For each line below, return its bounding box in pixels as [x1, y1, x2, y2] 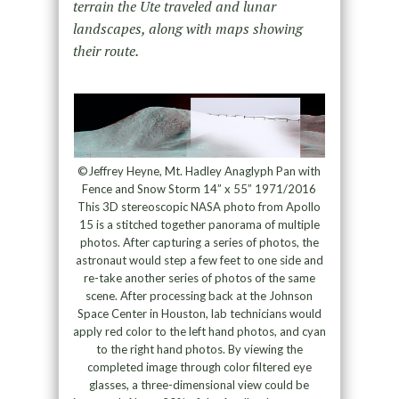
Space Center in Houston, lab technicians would [77, 305, 322, 321]
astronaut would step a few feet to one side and [75, 252, 323, 267]
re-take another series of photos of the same [83, 270, 315, 285]
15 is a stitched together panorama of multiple [78, 216, 320, 232]
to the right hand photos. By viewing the [95, 341, 303, 356]
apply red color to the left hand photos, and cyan [72, 323, 326, 338]
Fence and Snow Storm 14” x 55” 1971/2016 [82, 181, 317, 196]
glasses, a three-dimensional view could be [89, 377, 310, 392]
